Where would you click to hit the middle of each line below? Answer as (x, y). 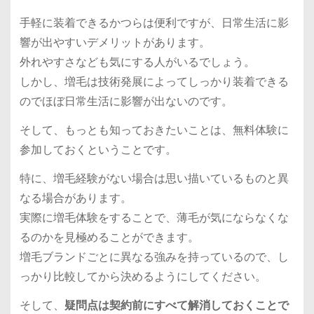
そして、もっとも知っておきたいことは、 (126, 130)
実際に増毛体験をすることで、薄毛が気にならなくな (154, 217)
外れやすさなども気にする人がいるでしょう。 (137, 62)
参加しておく (53, 149)
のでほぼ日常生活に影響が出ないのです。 (126, 102)
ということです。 (131, 149)
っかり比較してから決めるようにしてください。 (143, 276)
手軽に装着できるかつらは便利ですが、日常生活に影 (154, 23)
